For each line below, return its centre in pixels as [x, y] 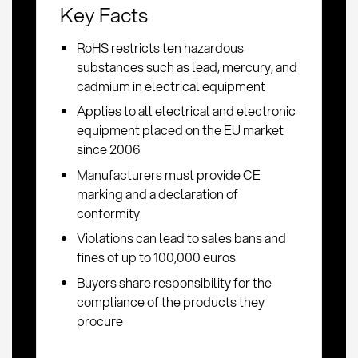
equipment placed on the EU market [181, 130]
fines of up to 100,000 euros [157, 257]
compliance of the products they [171, 301]
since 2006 [109, 149]
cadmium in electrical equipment [171, 86]
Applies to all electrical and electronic [187, 111]
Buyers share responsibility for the [175, 282]
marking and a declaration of [158, 193]
